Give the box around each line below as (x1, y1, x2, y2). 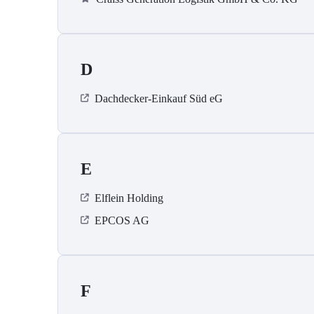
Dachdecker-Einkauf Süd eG (95, 93, 223, 105)
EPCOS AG (95, 214, 149, 227)
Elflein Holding (95, 192, 163, 205)
